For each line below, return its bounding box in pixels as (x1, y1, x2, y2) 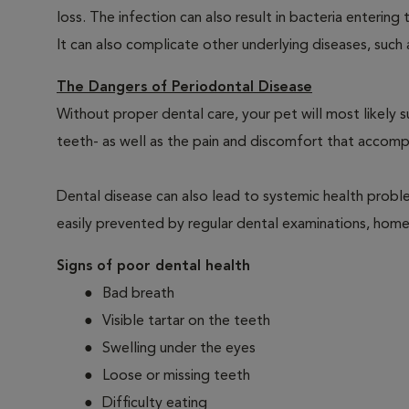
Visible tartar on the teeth (102, 314, 270, 329)
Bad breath (102, 287, 174, 301)
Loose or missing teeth (102, 369, 250, 383)
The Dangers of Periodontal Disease (57, 80, 312, 95)
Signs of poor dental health (57, 259, 250, 274)
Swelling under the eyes (102, 341, 256, 356)
